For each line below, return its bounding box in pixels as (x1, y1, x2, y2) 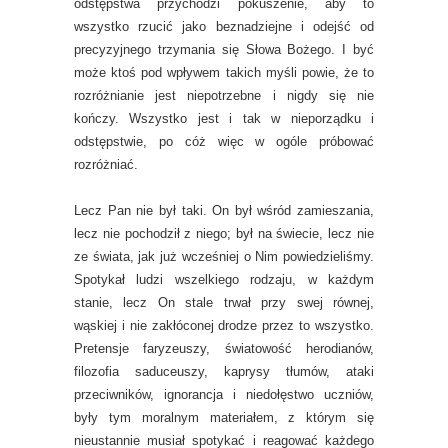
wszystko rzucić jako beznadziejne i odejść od (74, 19, 374, 34)
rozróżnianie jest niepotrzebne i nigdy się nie (74, 88, 374, 103)
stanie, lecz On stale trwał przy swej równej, (74, 295, 374, 310)
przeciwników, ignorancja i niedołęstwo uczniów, (74, 387, 374, 402)
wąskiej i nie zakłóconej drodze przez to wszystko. (74, 318, 374, 333)
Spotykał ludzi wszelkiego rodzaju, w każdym (74, 272, 374, 287)
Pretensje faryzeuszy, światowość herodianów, (74, 341, 374, 356)
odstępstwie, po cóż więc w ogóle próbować (74, 134, 374, 149)
